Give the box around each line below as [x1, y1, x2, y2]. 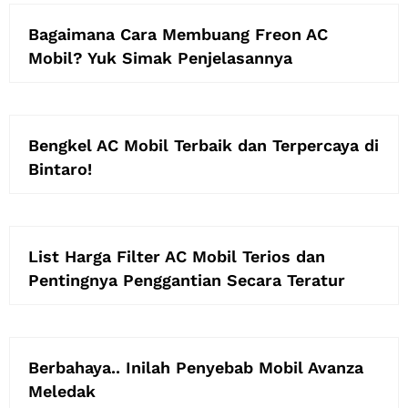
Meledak [28, 381, 96, 401]
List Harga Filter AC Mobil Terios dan [28, 246, 325, 266]
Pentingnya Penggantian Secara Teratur [28, 270, 345, 290]
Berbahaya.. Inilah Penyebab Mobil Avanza [28, 357, 363, 377]
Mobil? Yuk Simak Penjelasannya [28, 47, 292, 67]
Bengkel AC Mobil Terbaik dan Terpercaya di [28, 135, 379, 155]
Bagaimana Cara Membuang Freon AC [28, 24, 328, 44]
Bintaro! [28, 158, 92, 178]
